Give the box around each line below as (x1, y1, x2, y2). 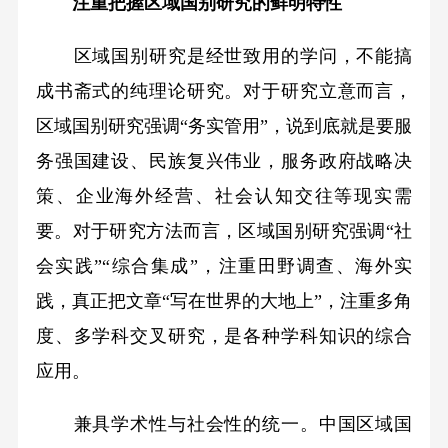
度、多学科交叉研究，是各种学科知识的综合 (35, 325, 413, 346)
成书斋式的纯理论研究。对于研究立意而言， (35, 80, 413, 101)
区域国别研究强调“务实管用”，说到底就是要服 (35, 115, 413, 136)
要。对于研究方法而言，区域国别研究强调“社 (35, 220, 413, 241)
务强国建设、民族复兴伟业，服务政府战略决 (35, 150, 413, 171)
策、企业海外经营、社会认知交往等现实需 (35, 185, 413, 206)
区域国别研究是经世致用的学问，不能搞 (35, 45, 413, 66)
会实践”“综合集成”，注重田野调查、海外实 (35, 255, 413, 276)
